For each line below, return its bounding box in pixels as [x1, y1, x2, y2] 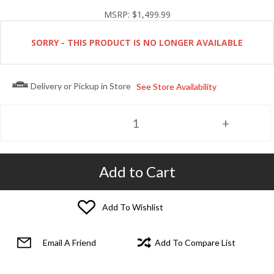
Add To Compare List [155, 237, 235, 248]
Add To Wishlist [102, 202, 163, 213]
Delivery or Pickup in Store [30, 81, 131, 92]
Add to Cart [98, 162, 176, 180]
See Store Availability [136, 81, 217, 92]
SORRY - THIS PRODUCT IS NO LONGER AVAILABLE [31, 37, 243, 49]
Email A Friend [42, 237, 96, 248]
